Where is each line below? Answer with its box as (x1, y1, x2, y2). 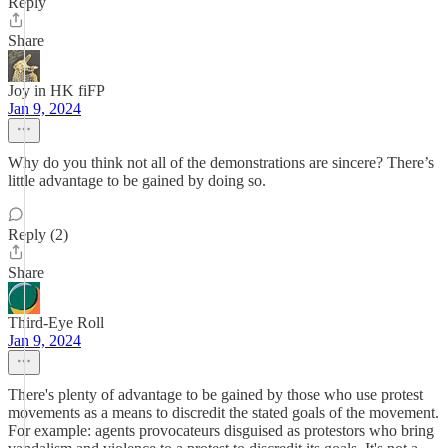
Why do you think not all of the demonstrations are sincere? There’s (8, 154, 434, 171)
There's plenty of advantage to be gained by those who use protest (8, 386, 423, 403)
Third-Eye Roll (8, 314, 104, 331)
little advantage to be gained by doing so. (8, 172, 266, 189)
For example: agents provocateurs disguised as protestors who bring (8, 422, 434, 439)
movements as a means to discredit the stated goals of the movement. (8, 404, 439, 421)
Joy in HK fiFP (8, 82, 104, 99)
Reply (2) (8, 226, 68, 243)
